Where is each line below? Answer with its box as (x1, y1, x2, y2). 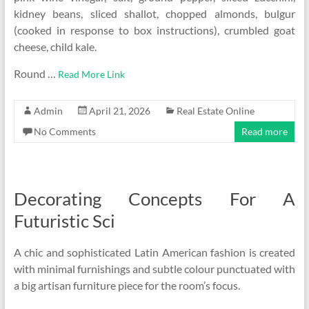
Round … (13, 67, 58, 80)
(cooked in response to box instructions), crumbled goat (13, 23, 296, 37)
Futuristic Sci (13, 210, 115, 232)
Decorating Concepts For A (13, 188, 296, 210)
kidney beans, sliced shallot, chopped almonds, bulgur (13, 7, 296, 20)
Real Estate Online (176, 105, 255, 117)
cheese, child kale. (13, 40, 97, 53)
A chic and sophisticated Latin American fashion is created (13, 246, 296, 259)
